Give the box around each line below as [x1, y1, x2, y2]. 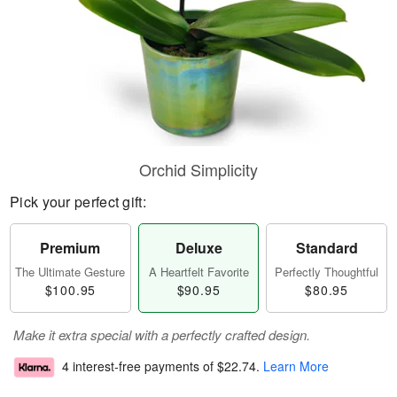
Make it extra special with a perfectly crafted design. [13, 325, 310, 344]
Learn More [263, 357, 329, 376]
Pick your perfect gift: [10, 191, 146, 212]
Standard [295, 237, 358, 258]
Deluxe [175, 237, 222, 258]
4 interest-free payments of [62, 357, 217, 376]
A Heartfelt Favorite [148, 263, 249, 280]
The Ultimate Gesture [15, 263, 126, 280]
